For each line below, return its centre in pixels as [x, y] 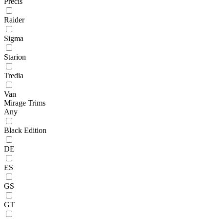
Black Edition [25, 130]
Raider [14, 20]
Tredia [14, 75]
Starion [15, 57]
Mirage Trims [25, 103]
